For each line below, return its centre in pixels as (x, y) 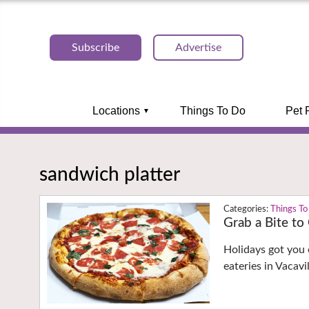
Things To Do (212, 111)
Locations (116, 111)
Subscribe (96, 48)
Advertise (198, 48)
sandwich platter (110, 174)
